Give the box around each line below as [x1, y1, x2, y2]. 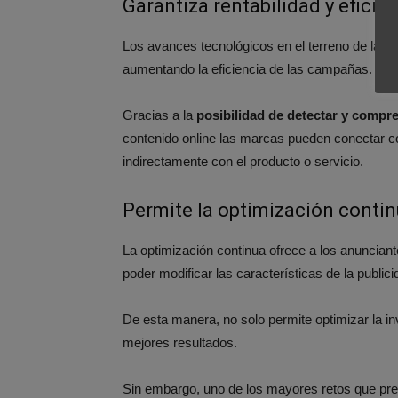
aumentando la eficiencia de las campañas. [123, 61, 376, 76]
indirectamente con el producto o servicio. [123, 154, 363, 169]
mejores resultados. [123, 335, 237, 350]
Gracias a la [123, 107, 196, 123]
